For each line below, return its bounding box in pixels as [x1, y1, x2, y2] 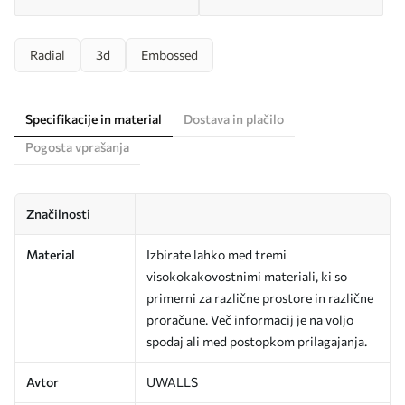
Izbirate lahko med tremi [146, 246, 287, 262]
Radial [30, 46, 65, 62]
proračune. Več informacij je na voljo [146, 311, 353, 327]
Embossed [141, 46, 198, 62]
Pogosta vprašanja [25, 138, 129, 155]
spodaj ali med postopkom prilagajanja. [146, 333, 367, 349]
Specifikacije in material [25, 110, 162, 127]
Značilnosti [26, 205, 90, 221]
